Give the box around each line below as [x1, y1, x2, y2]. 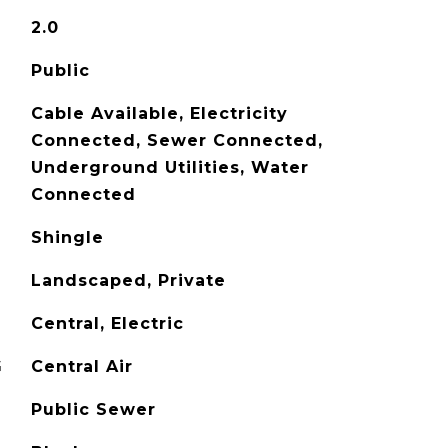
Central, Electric [30, 314, 184, 333]
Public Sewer [30, 400, 156, 419]
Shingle [30, 228, 104, 247]
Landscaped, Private [30, 271, 226, 290]
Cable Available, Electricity [30, 104, 288, 123]
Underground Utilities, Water [30, 158, 309, 177]
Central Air [30, 357, 133, 376]
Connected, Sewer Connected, [30, 131, 323, 150]
